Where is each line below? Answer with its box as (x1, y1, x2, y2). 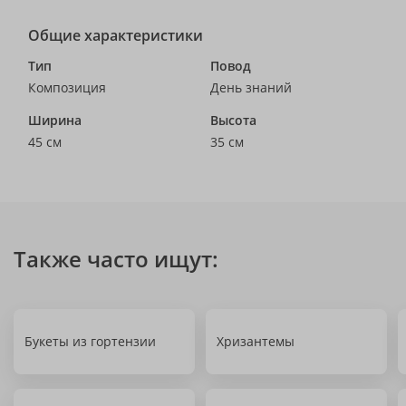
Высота (210, 111, 256, 129)
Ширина (28, 111, 82, 129)
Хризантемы (217, 333, 295, 350)
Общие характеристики (28, 25, 203, 45)
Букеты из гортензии (24, 333, 156, 350)
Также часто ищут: (14, 244, 218, 274)
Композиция (28, 79, 106, 96)
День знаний (210, 79, 292, 96)
